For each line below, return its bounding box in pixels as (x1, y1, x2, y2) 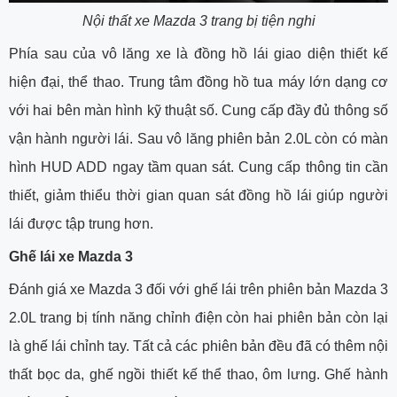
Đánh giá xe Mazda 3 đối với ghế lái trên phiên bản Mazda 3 (9, 281, 388, 297)
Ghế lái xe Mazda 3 (9, 248, 133, 264)
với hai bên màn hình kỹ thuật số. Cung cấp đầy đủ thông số (9, 102, 388, 118)
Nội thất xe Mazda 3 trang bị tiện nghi (82, 12, 315, 28)
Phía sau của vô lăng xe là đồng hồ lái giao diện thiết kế (9, 45, 388, 61)
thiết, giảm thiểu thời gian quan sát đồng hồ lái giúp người (9, 187, 388, 203)
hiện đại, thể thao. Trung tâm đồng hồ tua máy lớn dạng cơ (9, 74, 388, 90)
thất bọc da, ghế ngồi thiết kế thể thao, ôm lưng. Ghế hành (9, 366, 388, 382)
